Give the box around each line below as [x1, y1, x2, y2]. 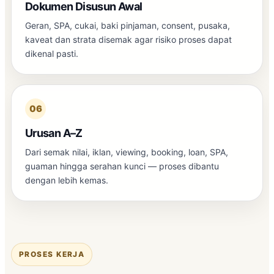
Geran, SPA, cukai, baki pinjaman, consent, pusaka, [25, 20, 230, 31]
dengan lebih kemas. [25, 174, 108, 185]
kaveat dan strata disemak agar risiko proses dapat [25, 34, 232, 45]
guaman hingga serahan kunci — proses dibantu [25, 160, 219, 171]
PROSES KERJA [19, 249, 85, 259]
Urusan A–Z [25, 126, 83, 139]
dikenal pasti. [25, 48, 78, 59]
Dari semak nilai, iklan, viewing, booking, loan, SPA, [25, 146, 228, 157]
